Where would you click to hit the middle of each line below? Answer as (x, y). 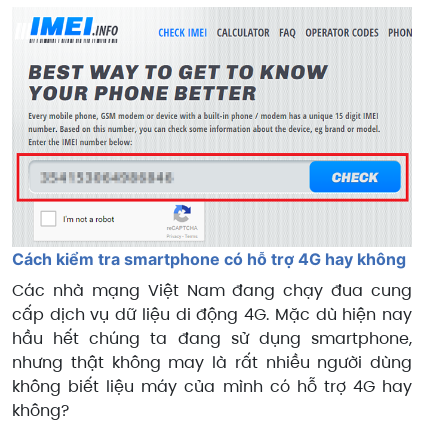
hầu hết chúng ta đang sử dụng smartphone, (212, 338)
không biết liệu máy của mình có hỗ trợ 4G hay (212, 386)
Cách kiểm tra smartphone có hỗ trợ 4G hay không (209, 258)
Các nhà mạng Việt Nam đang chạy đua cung (212, 290)
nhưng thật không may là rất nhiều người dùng (212, 362)
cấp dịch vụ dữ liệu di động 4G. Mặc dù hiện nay (212, 314)
